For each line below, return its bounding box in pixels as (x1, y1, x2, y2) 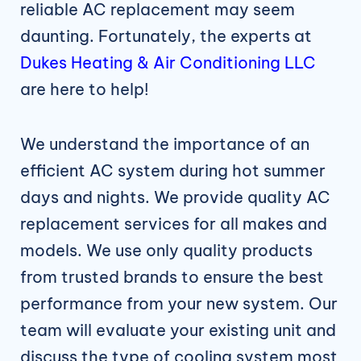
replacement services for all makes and (20, 214, 327, 234)
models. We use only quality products (20, 240, 313, 261)
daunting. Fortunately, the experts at (20, 26, 312, 47)
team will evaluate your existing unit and (20, 320, 336, 341)
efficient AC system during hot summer (20, 160, 326, 181)
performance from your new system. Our (20, 293, 338, 314)
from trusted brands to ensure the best (20, 267, 324, 288)
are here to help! (20, 79, 149, 100)
